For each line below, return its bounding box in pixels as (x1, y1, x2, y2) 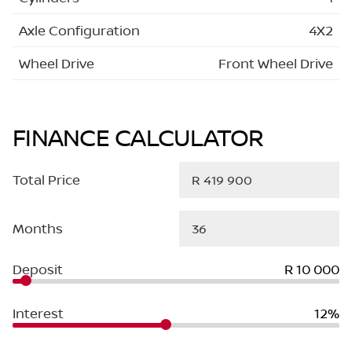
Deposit (13, 259, 63, 278)
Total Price (13, 170, 80, 189)
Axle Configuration (19, 21, 140, 39)
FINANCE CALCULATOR (13, 120, 264, 153)
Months (13, 219, 63, 237)
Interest (13, 303, 64, 322)
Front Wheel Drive (218, 54, 333, 72)
